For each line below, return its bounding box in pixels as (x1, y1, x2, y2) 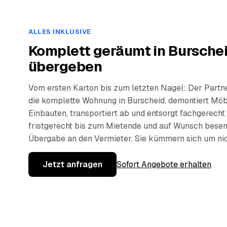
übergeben (28, 57, 102, 76)
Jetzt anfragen (43, 159, 102, 170)
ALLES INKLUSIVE (28, 27, 91, 36)
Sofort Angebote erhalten (117, 159, 211, 170)
